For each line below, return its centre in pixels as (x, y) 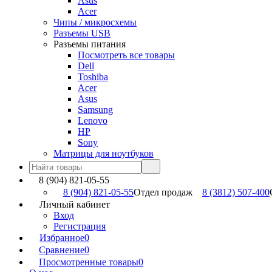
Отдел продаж (163, 192)
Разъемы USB (82, 33)
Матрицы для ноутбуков (104, 153)
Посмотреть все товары (126, 55)
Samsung (95, 110)
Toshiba (93, 77)
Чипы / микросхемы (95, 22)
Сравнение (62, 250)
